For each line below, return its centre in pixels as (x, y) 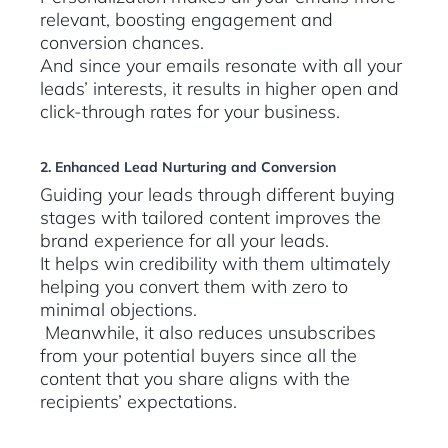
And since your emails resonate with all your (221, 66)
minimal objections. (121, 310)
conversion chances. (124, 43)
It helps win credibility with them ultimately (215, 264)
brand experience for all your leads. (187, 241)
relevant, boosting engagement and (186, 20)
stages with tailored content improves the (210, 218)
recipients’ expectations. (138, 402)
